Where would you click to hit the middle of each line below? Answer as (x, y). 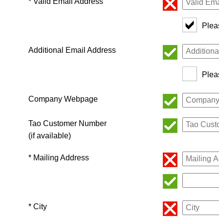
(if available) (50, 136)
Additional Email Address (72, 50)
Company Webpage (63, 99)
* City (38, 207)
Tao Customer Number (67, 124)
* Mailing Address (59, 158)
